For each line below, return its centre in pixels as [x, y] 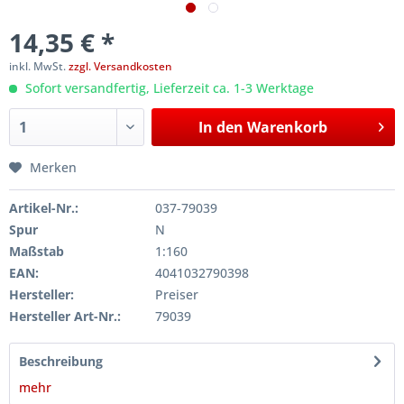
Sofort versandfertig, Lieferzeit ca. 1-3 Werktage [168, 88]
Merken [53, 167]
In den [220, 127]
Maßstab [37, 251]
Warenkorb [287, 127]
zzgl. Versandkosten [120, 66]
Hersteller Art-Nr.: [65, 316]
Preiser [176, 294]
